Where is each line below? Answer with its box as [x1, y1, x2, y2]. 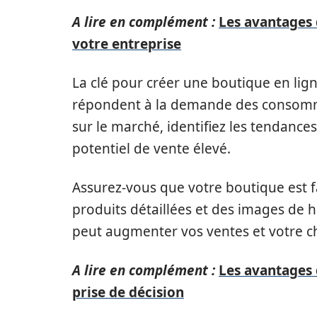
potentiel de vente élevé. [72, 139, 231, 158]
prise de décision [72, 282, 184, 301]
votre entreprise [72, 34, 181, 53]
